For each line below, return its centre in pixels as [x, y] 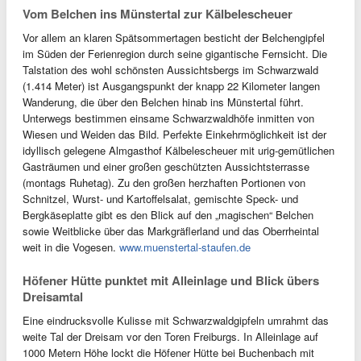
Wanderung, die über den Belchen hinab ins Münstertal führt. [163, 102]
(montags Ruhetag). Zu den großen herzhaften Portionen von [164, 183]
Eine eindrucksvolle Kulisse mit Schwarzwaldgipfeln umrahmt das [176, 320]
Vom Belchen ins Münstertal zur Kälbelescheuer [158, 14]
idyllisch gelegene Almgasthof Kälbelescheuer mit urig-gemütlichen [178, 150]
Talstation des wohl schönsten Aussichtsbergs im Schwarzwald [170, 70]
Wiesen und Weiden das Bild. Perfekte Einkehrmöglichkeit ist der [174, 134]
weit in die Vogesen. [71, 247]
